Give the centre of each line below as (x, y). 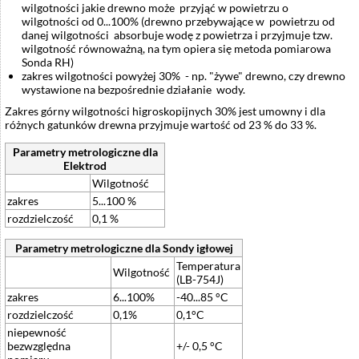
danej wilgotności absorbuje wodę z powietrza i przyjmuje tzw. (177, 35)
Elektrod (85, 165)
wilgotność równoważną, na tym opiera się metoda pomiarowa (176, 49)
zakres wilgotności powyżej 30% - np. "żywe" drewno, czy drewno (184, 76)
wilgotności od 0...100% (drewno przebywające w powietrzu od (178, 22)
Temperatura (208, 265)
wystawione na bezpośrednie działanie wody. (133, 90)
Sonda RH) (48, 63)
